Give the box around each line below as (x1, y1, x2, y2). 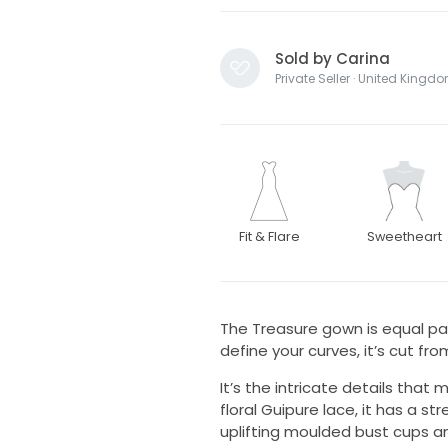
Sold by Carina (274, 48, 390, 70)
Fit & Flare (238, 228, 300, 246)
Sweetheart (366, 228, 442, 246)
